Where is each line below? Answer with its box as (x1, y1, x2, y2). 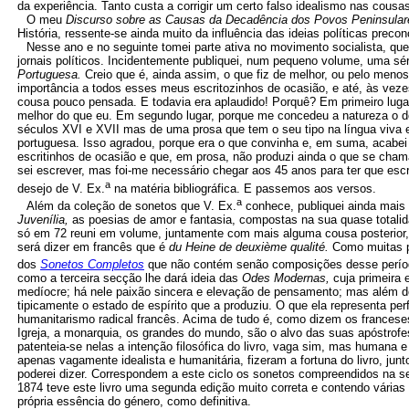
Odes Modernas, (242, 271, 333, 286)
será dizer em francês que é (17, 239, 169, 254)
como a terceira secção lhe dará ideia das (17, 271, 242, 286)
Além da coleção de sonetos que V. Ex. (26, 198, 236, 213)
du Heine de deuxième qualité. (169, 239, 332, 254)
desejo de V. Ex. (17, 181, 105, 195)
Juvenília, (17, 212, 72, 226)
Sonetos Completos (40, 257, 144, 272)
